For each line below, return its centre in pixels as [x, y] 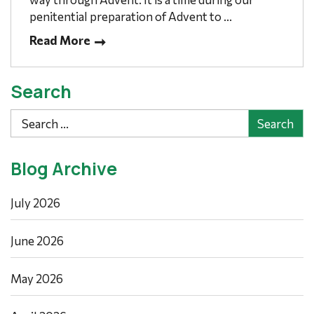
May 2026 [37, 279]
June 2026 [37, 241]
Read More [60, 40]
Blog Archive [64, 169]
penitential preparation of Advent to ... [130, 16]
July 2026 [35, 203]
